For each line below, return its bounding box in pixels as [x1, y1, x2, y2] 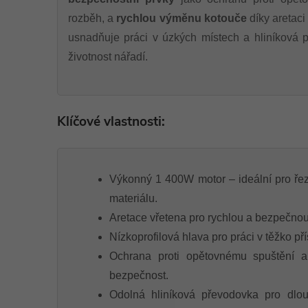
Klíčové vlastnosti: [57, 113, 165, 131]
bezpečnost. [109, 269, 168, 281]
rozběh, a [68, 12, 117, 24]
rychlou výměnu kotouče [116, 12, 247, 24]
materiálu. [109, 192, 157, 204]
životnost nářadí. [68, 51, 148, 63]
